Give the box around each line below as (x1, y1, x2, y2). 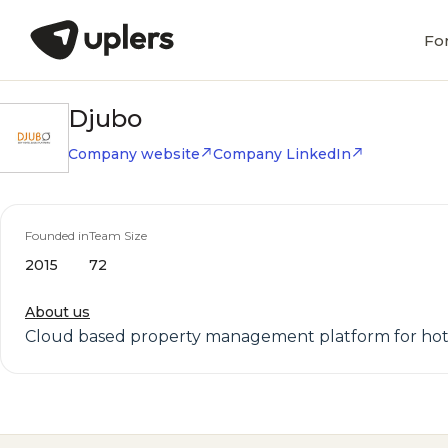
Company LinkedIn (213, 145, 351, 163)
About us (25, 303, 90, 321)
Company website (68, 145, 200, 163)
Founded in (25, 228, 89, 243)
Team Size (89, 228, 147, 243)
